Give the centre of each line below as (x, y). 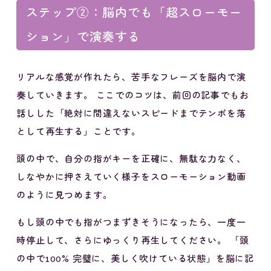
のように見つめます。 (64, 195)
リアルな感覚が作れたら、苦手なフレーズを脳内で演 (131, 77)
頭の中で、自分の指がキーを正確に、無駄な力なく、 (131, 159)
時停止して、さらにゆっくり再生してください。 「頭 (133, 241)
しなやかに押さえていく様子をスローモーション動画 (131, 177)
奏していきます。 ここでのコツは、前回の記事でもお (133, 96)
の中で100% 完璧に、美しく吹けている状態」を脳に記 (135, 259)
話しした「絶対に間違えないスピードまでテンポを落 (131, 114)
